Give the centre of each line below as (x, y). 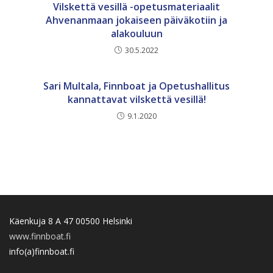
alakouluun (136, 33)
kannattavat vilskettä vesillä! (136, 99)
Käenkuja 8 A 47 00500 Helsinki (71, 221)
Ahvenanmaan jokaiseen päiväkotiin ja (136, 20)
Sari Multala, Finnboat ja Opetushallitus (136, 86)
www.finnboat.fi (40, 236)
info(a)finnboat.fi (42, 251)
